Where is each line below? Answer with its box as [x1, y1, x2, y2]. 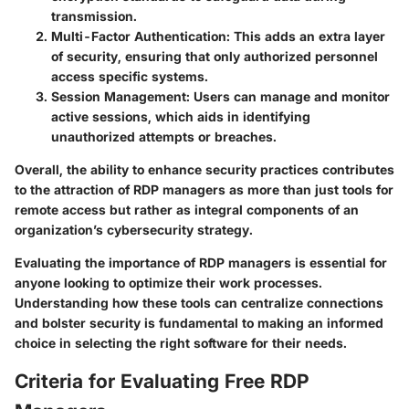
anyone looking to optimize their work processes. [15, 274, 322, 290]
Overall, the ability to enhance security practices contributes [15, 161, 394, 177]
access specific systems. [51, 68, 208, 84]
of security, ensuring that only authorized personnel [51, 47, 378, 64]
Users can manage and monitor [190, 88, 390, 104]
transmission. [51, 7, 137, 24]
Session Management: [51, 88, 190, 104]
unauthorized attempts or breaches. [51, 128, 277, 144]
